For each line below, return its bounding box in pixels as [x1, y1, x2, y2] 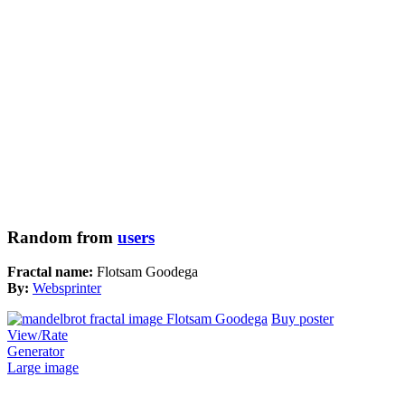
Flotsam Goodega [97, 264, 198, 280]
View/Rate [7, 327, 68, 344]
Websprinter [33, 280, 101, 297]
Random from [7, 227, 118, 247]
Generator [7, 344, 64, 360]
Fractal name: [7, 264, 97, 280]
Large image [7, 360, 79, 376]
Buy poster [271, 311, 334, 327]
